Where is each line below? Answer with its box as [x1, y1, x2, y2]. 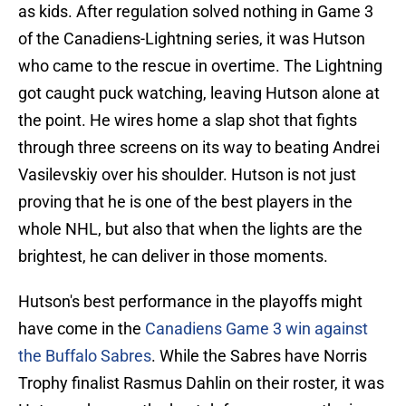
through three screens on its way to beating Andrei [18, 138, 380, 158]
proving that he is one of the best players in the [18, 192, 353, 212]
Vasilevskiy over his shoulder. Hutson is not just [18, 165, 356, 185]
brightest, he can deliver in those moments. [18, 246, 328, 266]
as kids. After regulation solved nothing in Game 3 [18, 2, 373, 22]
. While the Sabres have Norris [151, 346, 367, 366]
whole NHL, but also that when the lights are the [18, 219, 362, 239]
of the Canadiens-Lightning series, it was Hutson [18, 29, 365, 49]
